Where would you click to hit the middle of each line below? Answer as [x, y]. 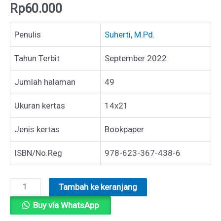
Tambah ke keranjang [98, 187]
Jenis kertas [37, 129]
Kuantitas [27, 185]
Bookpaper [124, 129]
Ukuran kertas [40, 106]
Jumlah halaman [45, 82]
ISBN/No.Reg [38, 153]
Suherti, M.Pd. [130, 35]
